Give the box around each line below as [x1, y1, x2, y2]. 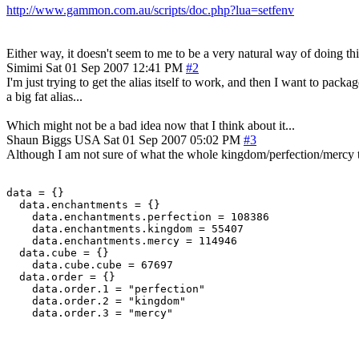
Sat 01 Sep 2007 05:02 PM [103, 132, 240, 147]
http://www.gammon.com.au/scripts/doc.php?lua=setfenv [6, 2, 294, 17]
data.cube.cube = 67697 [6, 258, 173, 271]
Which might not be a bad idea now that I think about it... [6, 118, 295, 132]
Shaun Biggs [6, 132, 71, 147]
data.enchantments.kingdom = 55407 [6, 222, 244, 235]
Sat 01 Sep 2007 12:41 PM [46, 60, 183, 75]
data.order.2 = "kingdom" [6, 294, 186, 307]
